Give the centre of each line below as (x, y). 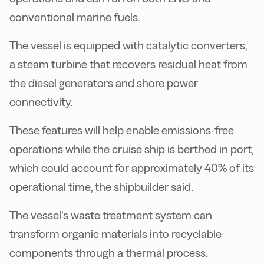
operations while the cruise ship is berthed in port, (131, 149)
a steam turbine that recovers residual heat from (128, 64)
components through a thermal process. (109, 253)
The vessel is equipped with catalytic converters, (128, 45)
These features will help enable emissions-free (122, 130)
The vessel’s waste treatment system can (111, 215)
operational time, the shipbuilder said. (101, 187)
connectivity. (41, 102)
